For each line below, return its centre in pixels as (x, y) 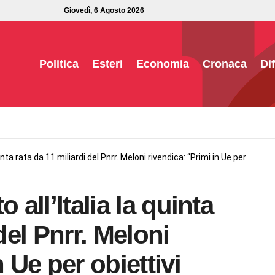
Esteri (107, 64)
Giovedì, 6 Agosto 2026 (104, 10)
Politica (59, 64)
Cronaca (225, 64)
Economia (163, 64)
